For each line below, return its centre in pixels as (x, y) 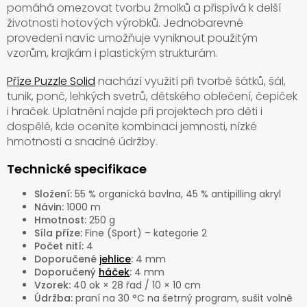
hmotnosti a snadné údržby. (82, 142)
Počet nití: (59, 246)
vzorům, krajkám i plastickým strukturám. (112, 53)
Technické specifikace (77, 169)
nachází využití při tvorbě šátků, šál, (191, 82)
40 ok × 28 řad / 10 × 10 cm (136, 285)
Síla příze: (58, 233)
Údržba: (53, 298)
